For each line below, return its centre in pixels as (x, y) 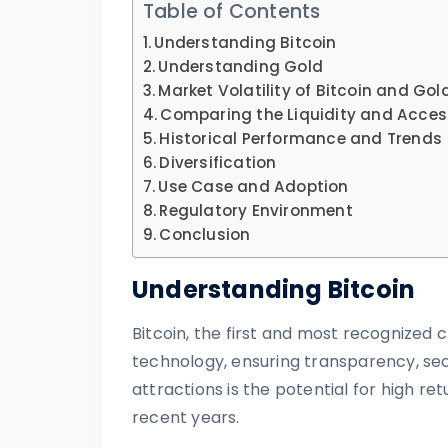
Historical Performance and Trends (301, 138)
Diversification (218, 162)
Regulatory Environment (256, 210)
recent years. (186, 417)
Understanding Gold (241, 66)
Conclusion (205, 234)
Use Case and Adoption (253, 186)
